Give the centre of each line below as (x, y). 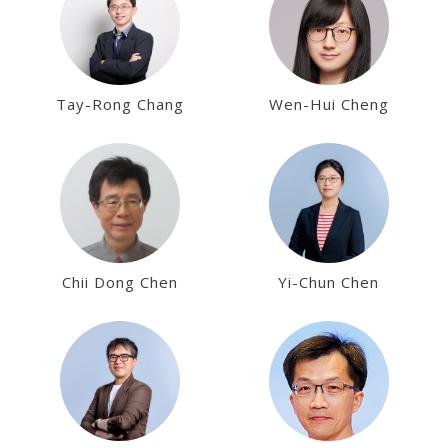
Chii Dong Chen (119, 282)
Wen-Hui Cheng (328, 104)
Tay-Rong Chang (119, 104)
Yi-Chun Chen (328, 282)
